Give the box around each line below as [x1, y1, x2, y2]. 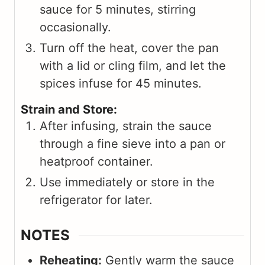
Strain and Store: [21, 102, 117, 117]
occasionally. [40, 20, 111, 34]
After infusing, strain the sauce [40, 119, 212, 133]
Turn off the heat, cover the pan [40, 41, 219, 55]
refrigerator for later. [40, 193, 153, 207]
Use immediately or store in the [40, 175, 215, 189]
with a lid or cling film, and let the [40, 59, 226, 73]
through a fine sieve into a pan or [40, 137, 225, 151]
